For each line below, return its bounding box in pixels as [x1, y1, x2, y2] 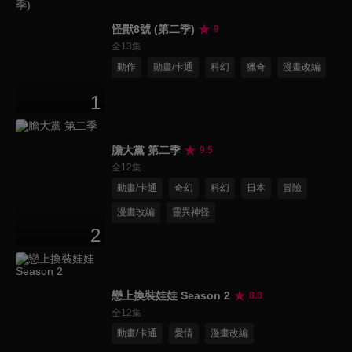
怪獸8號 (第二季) [112, 23, 196, 36]
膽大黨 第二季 [112, 144, 181, 157]
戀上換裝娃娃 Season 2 [112, 289, 231, 302]
